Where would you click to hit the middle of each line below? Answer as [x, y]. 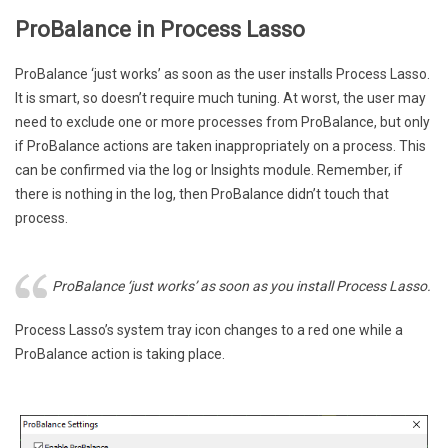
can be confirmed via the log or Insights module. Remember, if [209, 170]
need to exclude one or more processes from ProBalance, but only [222, 122]
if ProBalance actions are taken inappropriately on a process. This [220, 146]
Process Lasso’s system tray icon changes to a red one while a [209, 330]
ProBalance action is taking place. [120, 354]
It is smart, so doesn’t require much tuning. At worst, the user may [220, 98]
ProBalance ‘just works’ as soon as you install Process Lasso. [241, 286]
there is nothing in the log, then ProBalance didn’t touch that [202, 194]
